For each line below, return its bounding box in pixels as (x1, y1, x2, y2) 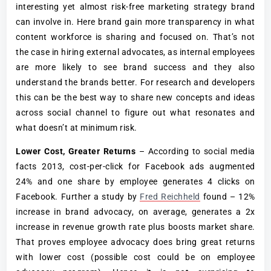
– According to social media (135, 146, 255, 156)
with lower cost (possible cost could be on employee (16, 252, 255, 262)
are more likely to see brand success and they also (16, 62, 255, 72)
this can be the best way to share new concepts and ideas (16, 92, 255, 102)
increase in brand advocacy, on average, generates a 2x (16, 206, 255, 217)
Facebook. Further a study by (16, 191, 140, 201)
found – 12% (200, 191, 255, 201)
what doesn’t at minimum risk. (16, 122, 137, 132)
